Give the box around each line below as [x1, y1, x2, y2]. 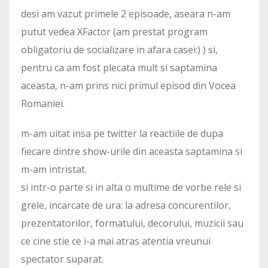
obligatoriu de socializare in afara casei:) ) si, [21, 43, 218, 57]
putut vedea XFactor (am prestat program [21, 25, 208, 39]
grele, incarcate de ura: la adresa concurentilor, [21, 199, 231, 212]
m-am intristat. [21, 163, 87, 176]
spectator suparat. [21, 252, 103, 266]
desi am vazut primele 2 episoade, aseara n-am [21, 7, 230, 21]
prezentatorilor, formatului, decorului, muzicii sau [21, 217, 243, 230]
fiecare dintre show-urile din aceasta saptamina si [21, 145, 242, 159]
